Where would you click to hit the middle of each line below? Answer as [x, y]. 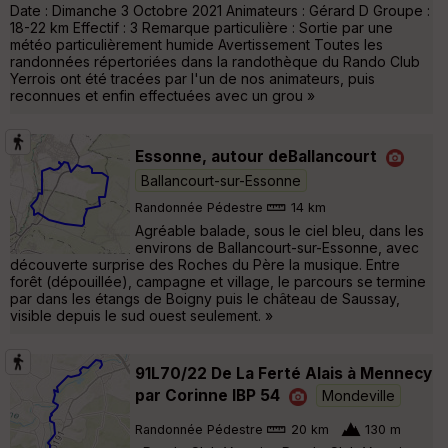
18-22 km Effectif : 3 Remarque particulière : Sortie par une [201, 27]
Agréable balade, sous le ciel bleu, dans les [279, 230]
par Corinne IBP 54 [207, 395]
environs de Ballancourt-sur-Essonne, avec [277, 247]
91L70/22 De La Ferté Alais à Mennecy [283, 373]
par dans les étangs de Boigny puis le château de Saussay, [205, 298]
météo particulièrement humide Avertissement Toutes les [196, 44]
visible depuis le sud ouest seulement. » [141, 315]
